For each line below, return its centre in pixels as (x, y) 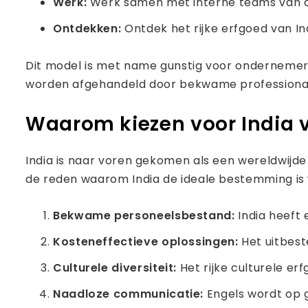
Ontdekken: (89, 29)
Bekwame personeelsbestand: (146, 216)
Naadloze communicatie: (130, 294)
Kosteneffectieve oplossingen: (147, 242)
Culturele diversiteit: (117, 268)
